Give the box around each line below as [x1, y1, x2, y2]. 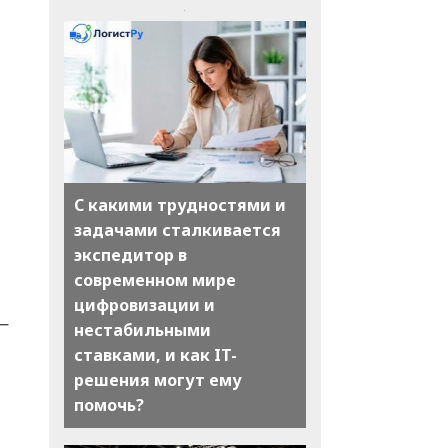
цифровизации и [73, 293, 215, 316]
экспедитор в [73, 243, 187, 266]
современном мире [73, 268, 236, 291]
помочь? [73, 393, 144, 416]
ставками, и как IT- [73, 343, 237, 366]
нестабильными [73, 318, 211, 341]
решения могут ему [73, 368, 242, 391]
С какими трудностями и [73, 193, 286, 216]
